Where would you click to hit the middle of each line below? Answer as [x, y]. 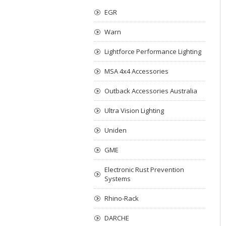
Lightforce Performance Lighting [153, 51]
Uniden [116, 130]
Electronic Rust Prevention [144, 169]
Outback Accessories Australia [151, 91]
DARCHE [117, 218]
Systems [118, 179]
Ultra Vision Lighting [134, 110]
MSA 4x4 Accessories [136, 71]
